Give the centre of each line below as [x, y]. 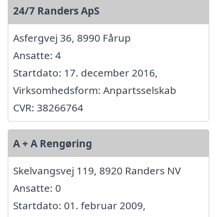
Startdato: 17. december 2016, [85, 72]
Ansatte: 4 [37, 55]
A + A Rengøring [53, 143]
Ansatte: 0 [37, 188]
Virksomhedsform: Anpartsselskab [95, 90]
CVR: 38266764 [48, 107]
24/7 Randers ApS [56, 10]
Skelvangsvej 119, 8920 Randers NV [97, 170]
